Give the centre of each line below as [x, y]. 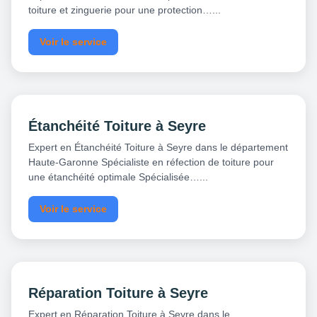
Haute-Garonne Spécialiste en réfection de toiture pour [151, 162]
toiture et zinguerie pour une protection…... [125, 10]
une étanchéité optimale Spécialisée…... [118, 177]
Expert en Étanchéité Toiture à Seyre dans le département [158, 148]
